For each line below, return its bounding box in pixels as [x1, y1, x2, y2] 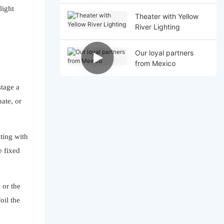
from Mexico [134, 58, 175, 67]
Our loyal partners [134, 48, 193, 57]
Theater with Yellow [134, 11, 198, 20]
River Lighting [134, 22, 180, 31]
